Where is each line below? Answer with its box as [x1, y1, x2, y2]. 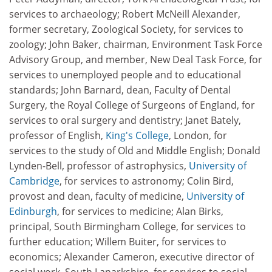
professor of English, [9, 129, 106, 142]
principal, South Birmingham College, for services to [9, 220, 246, 233]
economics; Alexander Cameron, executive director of [9, 250, 254, 263]
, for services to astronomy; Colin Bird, [59, 174, 234, 188]
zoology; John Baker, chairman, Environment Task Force [9, 38, 262, 51]
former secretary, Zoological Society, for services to [9, 22, 243, 36]
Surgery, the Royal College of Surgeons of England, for [9, 98, 255, 112]
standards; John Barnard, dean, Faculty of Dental [9, 83, 231, 97]
